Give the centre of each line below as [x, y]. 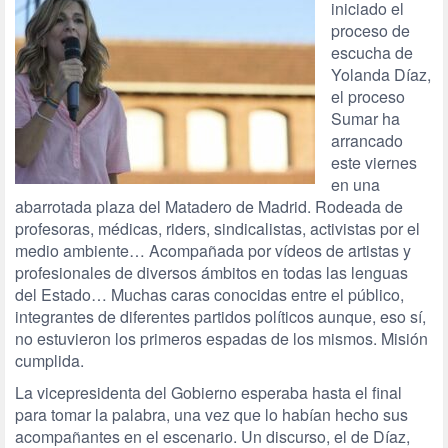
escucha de [372, 52]
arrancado [367, 140]
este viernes [374, 162]
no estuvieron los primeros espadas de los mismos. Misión [221, 338]
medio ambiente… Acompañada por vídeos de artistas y [213, 250]
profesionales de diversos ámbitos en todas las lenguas [211, 272]
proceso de [370, 30]
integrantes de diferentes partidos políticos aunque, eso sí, [220, 316]
